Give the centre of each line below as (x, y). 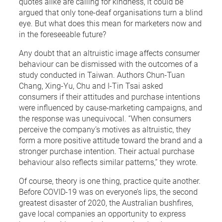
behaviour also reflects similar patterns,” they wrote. (108, 162)
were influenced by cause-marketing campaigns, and (111, 107)
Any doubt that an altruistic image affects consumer (109, 53)
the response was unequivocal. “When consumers (105, 118)
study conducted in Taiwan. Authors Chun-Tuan (102, 74)
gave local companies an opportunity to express (102, 213)
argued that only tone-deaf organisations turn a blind (111, 12)
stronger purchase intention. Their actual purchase (107, 151)
